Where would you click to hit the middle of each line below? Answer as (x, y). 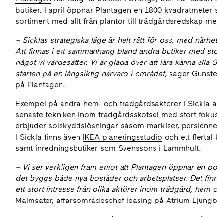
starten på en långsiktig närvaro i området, (92, 73)
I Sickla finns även (49, 137)
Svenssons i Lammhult (158, 148)
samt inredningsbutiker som (67, 148)
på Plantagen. (40, 85)
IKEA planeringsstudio (123, 137)
